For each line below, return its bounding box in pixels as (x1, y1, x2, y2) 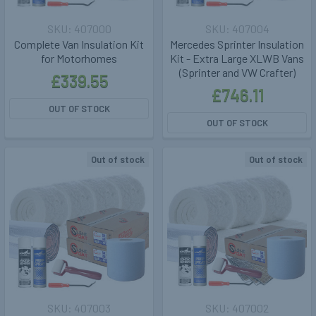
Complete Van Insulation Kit (14, 37, 144, 51)
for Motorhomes (41, 51, 117, 66)
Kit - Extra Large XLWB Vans (170, 51, 304, 66)
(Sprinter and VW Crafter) (178, 66, 296, 80)
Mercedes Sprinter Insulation (170, 37, 304, 51)
